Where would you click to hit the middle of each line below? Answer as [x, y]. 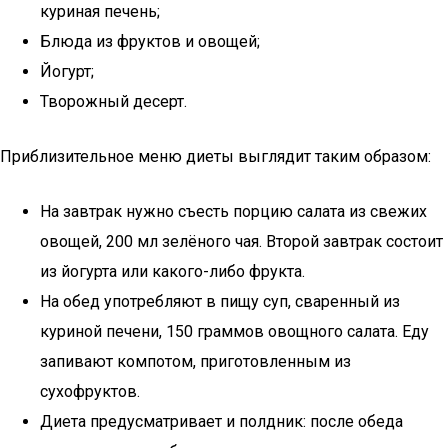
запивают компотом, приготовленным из [195, 361]
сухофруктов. [90, 391]
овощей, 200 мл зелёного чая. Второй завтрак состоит [241, 241]
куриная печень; [100, 11]
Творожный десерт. [113, 101]
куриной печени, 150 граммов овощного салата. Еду [234, 331]
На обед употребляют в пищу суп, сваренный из [220, 301]
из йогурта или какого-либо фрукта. [172, 271]
